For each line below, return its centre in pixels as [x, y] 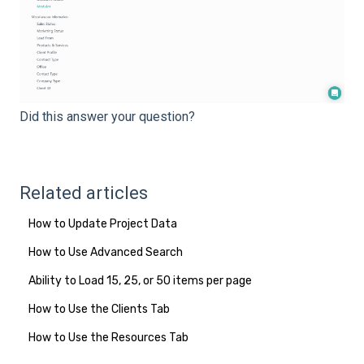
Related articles [84, 193]
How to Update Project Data [103, 223]
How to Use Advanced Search [106, 252]
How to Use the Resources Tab [109, 337]
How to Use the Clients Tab [100, 309]
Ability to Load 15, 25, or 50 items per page [141, 280]
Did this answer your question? [107, 116]
